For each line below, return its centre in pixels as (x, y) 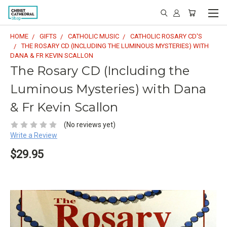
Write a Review (34, 135)
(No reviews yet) (89, 124)
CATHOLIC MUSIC (93, 36)
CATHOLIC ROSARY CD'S (166, 36)
